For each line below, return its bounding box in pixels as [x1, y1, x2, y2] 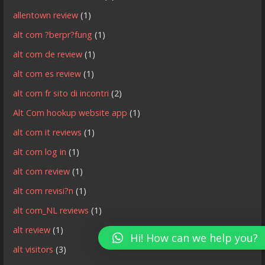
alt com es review [13, 68, 82, 80]
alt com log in [13, 146, 67, 158]
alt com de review [13, 49, 83, 60]
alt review [13, 224, 51, 236]
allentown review [13, 9, 79, 21]
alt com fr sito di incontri [13, 88, 109, 99]
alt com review [13, 166, 70, 177]
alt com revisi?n [13, 185, 74, 197]
